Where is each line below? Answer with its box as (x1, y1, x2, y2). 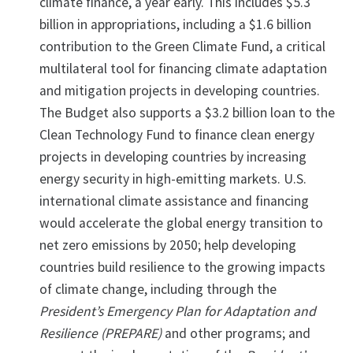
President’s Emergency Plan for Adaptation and (39, 303, 316, 321)
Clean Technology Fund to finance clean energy (39, 126, 314, 144)
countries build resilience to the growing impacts (39, 258, 325, 277)
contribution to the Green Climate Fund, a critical (39, 38, 325, 56)
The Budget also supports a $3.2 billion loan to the (39, 104, 335, 122)
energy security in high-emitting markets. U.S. (39, 170, 307, 188)
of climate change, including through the (39, 281, 277, 299)
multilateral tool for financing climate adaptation (39, 60, 327, 78)
